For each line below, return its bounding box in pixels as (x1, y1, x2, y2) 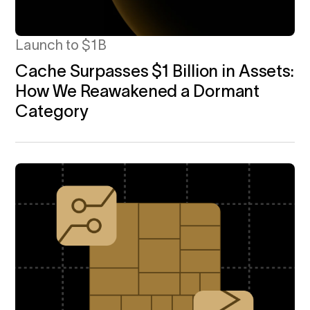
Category (15, 102, 89, 121)
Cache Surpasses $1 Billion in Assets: (15, 62, 294, 81)
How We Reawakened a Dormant (15, 82, 260, 101)
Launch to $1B (15, 37, 107, 53)
